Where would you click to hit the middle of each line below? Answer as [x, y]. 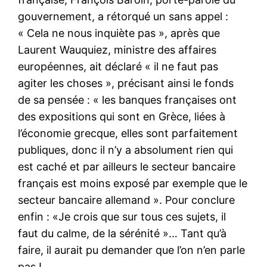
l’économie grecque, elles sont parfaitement [128, 133]
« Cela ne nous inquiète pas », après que [119, 33]
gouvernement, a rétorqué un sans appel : [123, 16]
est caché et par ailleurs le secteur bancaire [127, 166]
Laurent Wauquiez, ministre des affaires [117, 49]
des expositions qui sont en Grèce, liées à [122, 116]
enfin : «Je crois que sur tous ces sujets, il [122, 216]
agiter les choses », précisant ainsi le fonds [126, 83]
